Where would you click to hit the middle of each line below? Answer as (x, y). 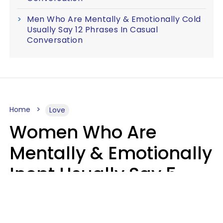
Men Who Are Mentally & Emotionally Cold (114, 19)
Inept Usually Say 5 (93, 174)
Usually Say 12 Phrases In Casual (92, 29)
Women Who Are (83, 132)
